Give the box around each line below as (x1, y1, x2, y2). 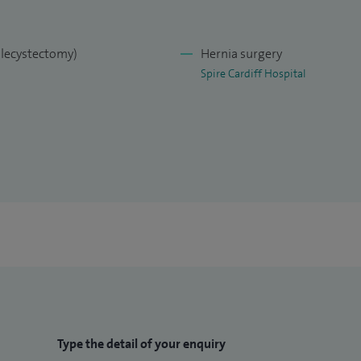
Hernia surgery (201, 45, 282, 63)
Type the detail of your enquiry (57, 335, 226, 353)
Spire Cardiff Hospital (201, 66, 306, 81)
